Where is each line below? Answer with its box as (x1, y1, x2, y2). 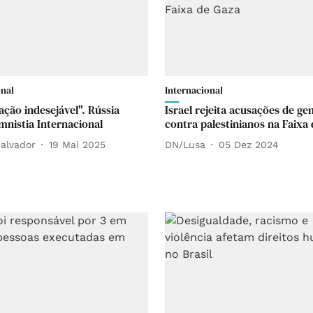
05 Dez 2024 (219, 138, 279, 150)
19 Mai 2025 (49, 138, 105, 150)
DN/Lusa (165, 138, 205, 150)
